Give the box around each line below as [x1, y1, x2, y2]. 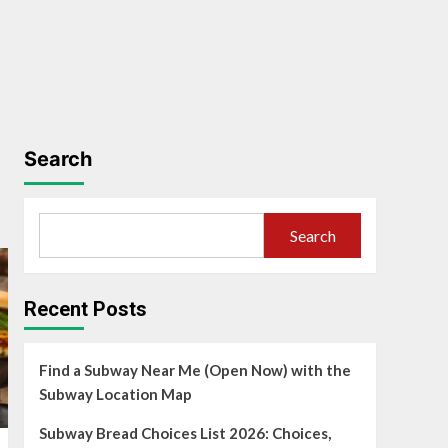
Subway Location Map [38, 385, 192, 404]
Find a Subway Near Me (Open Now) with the [38, 361, 351, 380]
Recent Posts [23, 297, 147, 322]
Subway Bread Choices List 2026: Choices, [38, 424, 331, 443]
